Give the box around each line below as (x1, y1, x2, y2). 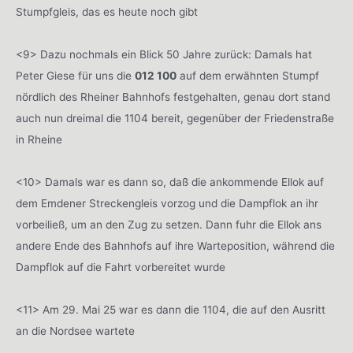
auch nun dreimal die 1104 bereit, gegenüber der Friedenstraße (16, 111, 334, 124)
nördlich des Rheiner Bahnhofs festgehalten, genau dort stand (16, 90, 330, 103)
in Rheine (16, 132, 62, 146)
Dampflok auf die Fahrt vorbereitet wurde (16, 260, 225, 273)
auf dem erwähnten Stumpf (176, 69, 319, 82)
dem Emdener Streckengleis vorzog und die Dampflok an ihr (16, 196, 318, 210)
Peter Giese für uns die (16, 69, 135, 82)
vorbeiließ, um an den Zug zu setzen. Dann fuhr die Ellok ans (16, 217, 321, 231)
